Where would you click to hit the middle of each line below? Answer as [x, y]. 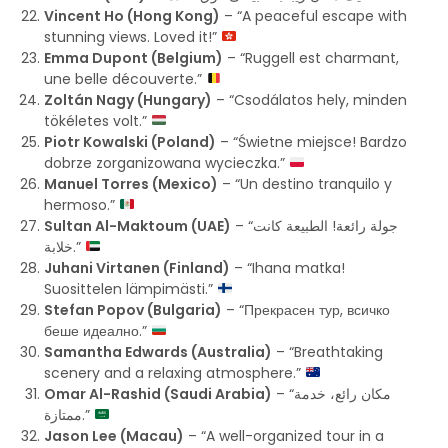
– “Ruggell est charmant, [311, 58]
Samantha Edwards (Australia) [158, 352]
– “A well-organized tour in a [284, 436]
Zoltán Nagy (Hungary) [128, 100]
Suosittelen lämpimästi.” [130, 289]
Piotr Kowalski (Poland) [130, 142]
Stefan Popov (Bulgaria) [133, 310]
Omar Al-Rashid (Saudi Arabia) [158, 394]
